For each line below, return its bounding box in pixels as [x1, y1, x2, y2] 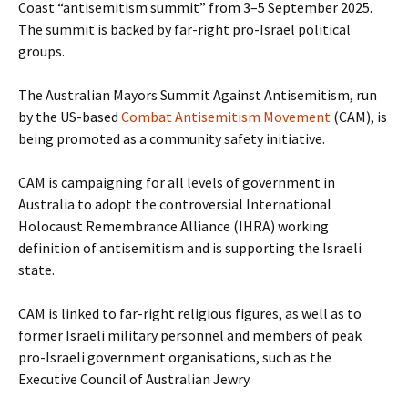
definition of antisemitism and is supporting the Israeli [18, 239, 362, 257]
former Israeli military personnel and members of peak [18, 326, 362, 344]
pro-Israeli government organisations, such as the [18, 348, 331, 366]
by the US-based [18, 107, 121, 126]
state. [18, 260, 55, 279]
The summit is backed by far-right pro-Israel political [18, 20, 351, 38]
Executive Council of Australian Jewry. [18, 370, 251, 388]
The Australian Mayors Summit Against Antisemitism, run [18, 86, 377, 104]
